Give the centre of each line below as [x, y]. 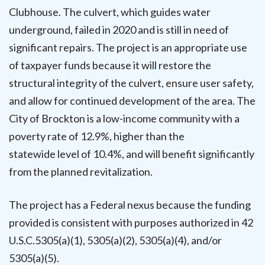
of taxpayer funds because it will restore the [110, 65]
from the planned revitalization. [81, 172]
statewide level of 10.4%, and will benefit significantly [132, 154]
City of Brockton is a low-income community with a [124, 119]
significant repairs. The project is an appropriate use [128, 48]
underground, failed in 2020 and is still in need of [119, 30]
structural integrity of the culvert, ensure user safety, [131, 83]
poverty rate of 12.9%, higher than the [97, 136]
